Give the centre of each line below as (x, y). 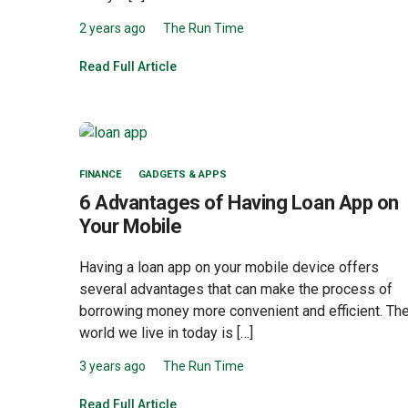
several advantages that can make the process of (236, 289)
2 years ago (112, 28)
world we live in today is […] (166, 332)
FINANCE (100, 174)
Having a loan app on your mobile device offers (229, 267)
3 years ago (112, 366)
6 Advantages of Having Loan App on (240, 202)
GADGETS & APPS (183, 174)
